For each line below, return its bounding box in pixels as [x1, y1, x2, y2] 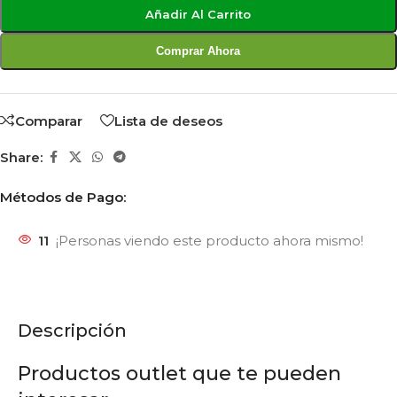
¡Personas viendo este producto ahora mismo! [56, 232, 363, 250]
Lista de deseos [114, 112, 222, 129]
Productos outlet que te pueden [18, 362, 341, 386]
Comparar [15, 112, 82, 129]
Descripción [18, 320, 127, 342]
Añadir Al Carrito [145, 6, 252, 21]
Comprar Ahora [156, 43, 241, 58]
